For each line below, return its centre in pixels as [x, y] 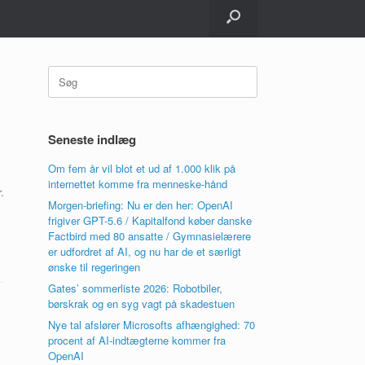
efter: [60, 88]
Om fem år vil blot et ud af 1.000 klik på [142, 168]
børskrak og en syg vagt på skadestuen [142, 303]
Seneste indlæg [92, 139]
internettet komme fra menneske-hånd [138, 184]
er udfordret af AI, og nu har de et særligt [145, 251]
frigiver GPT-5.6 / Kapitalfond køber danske [150, 220]
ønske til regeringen [95, 267]
